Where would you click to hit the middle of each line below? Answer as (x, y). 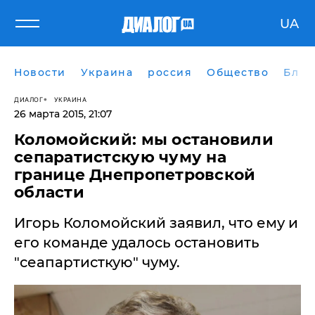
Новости (40, 72)
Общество (238, 72)
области (49, 192)
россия (170, 72)
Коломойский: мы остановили (144, 140)
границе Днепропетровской (135, 175)
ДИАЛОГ (28, 99)
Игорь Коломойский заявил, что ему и (156, 223)
